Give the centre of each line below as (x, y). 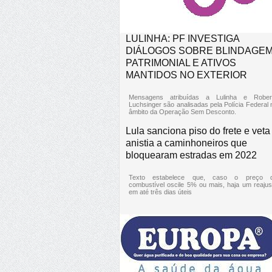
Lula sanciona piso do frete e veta (198, 131)
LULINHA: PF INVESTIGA (182, 38)
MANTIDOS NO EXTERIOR (186, 75)
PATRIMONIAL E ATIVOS (181, 63)
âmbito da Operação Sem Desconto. (182, 111)
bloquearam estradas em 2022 (191, 155)
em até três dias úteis (160, 192)
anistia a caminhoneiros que (186, 143)
